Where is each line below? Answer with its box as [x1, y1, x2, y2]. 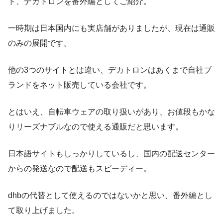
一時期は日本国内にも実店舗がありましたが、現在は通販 [8, 24, 215, 33]
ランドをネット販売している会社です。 [8, 81, 151, 90]
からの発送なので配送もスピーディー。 [8, 164, 151, 173]
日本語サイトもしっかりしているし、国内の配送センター [8, 149, 215, 158]
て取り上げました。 [8, 206, 80, 215]
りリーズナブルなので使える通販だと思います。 [8, 122, 183, 131]
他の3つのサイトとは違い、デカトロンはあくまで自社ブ [8, 66, 212, 75]
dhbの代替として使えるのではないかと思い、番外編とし [8, 191, 213, 200]
